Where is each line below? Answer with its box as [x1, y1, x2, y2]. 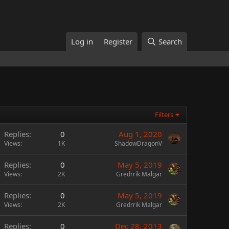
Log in [71, 36, 94, 47]
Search [158, 36, 182, 47]
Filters [155, 110, 174, 119]
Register [104, 36, 133, 47]
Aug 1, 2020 [119, 129, 162, 139]
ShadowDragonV [114, 139, 162, 148]
